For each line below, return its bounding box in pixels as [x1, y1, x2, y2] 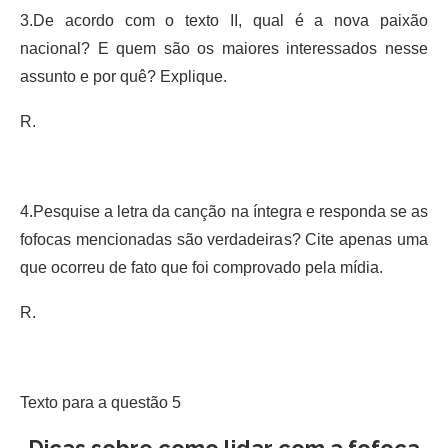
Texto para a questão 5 [20, 393, 181, 411]
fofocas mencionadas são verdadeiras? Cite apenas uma [20, 230, 428, 248]
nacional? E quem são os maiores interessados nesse [20, 39, 428, 57]
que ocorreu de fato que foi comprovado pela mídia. [20, 258, 399, 276]
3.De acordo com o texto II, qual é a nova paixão [20, 11, 428, 29]
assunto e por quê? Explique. [20, 67, 239, 85]
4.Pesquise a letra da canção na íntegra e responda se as [20, 202, 428, 220]
